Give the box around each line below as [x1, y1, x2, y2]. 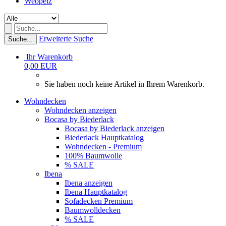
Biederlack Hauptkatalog [65, 133, 144, 142]
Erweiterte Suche [39, 34, 93, 43]
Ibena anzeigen [65, 179, 112, 187]
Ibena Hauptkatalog [65, 188, 127, 196]
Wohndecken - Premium [65, 142, 142, 151]
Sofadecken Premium [65, 197, 133, 205]
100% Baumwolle [65, 151, 122, 160]
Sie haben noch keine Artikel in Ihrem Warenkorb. [44, 80, 204, 88]
